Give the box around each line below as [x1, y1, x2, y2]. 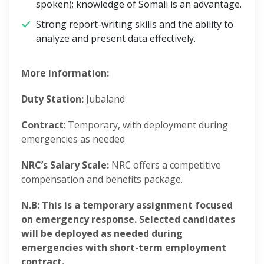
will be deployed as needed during [21, 227, 183, 240]
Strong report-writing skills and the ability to [36, 18, 233, 31]
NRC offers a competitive [109, 159, 221, 171]
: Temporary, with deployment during [64, 118, 228, 131]
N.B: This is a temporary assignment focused [21, 199, 233, 212]
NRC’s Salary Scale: [21, 159, 109, 171]
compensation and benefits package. [21, 173, 183, 186]
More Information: [21, 67, 109, 80]
